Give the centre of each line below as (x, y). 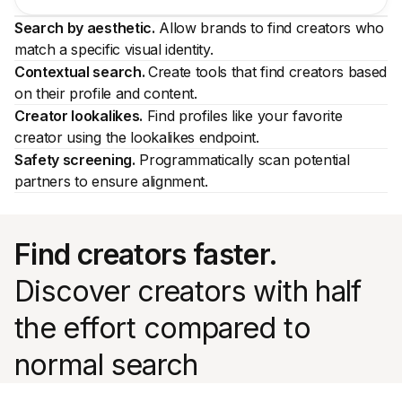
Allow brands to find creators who (269, 27)
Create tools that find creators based (267, 71)
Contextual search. (81, 71)
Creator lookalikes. (79, 115)
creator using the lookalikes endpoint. (137, 137)
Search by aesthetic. (85, 27)
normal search (106, 364)
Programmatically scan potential (242, 159)
